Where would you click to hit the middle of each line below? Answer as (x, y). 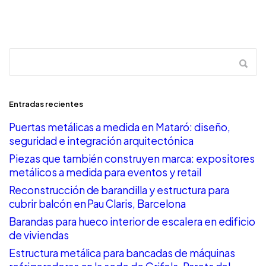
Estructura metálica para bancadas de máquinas (122, 253)
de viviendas (39, 235)
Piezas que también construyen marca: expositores (132, 158)
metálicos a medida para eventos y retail (105, 172)
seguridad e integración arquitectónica (101, 140)
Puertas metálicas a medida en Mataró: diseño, (120, 127)
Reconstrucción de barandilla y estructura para (119, 190)
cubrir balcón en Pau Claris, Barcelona (97, 203)
